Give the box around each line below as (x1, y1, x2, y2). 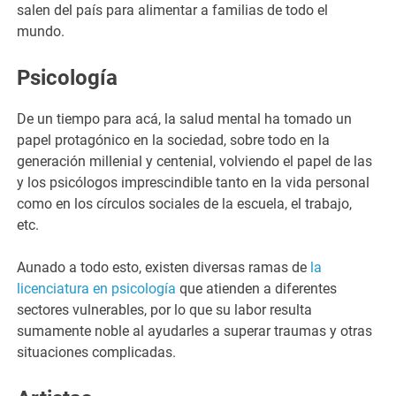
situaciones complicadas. (17, 343, 180, 361)
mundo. (17, 22, 69, 40)
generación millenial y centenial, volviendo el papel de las (17, 152, 373, 170)
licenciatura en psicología (17, 279, 177, 297)
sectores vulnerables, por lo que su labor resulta (17, 301, 313, 318)
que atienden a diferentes (176, 279, 338, 297)
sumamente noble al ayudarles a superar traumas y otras (17, 322, 373, 339)
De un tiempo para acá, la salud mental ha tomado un (17, 110, 353, 127)
